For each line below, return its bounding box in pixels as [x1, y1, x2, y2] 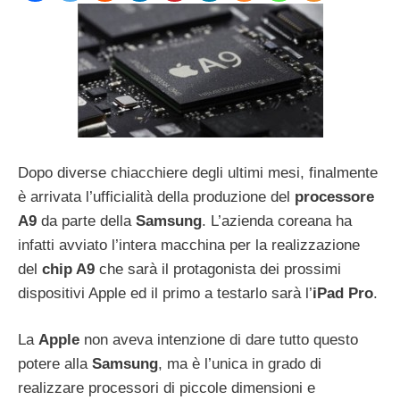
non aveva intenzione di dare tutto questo [79, 331, 358, 349]
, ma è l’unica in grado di [158, 355, 321, 373]
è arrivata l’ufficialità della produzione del [18, 187, 295, 205]
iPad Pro [312, 284, 373, 302]
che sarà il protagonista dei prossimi [95, 260, 341, 278]
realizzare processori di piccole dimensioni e [18, 379, 315, 397]
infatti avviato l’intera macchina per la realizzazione [18, 236, 360, 254]
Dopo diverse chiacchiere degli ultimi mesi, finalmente [18, 163, 378, 181]
